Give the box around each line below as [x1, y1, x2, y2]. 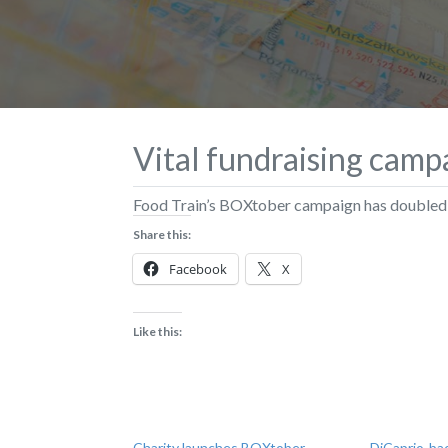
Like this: [133, 323, 182, 339]
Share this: [133, 226, 191, 242]
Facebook [169, 259, 227, 278]
